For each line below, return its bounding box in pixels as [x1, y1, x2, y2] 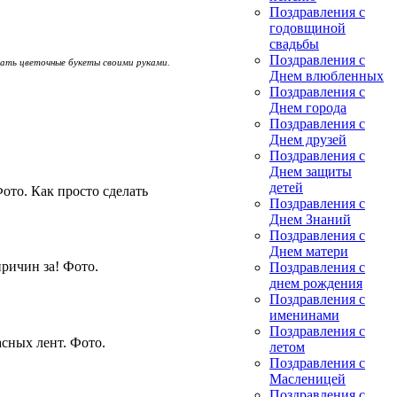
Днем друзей [269, 132, 346, 147]
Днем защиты [269, 164, 352, 179]
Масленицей [269, 371, 346, 386]
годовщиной [269, 20, 346, 35]
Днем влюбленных [269, 68, 384, 83]
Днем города [269, 100, 346, 115]
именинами [269, 307, 339, 323]
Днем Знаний [269, 212, 351, 227]
